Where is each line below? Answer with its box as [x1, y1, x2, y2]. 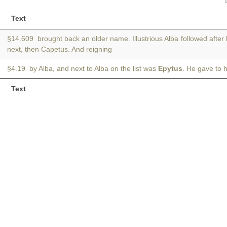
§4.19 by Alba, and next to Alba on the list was [7, 64, 158, 72]
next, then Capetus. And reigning [7, 45, 112, 53]
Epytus [158, 64, 182, 72]
